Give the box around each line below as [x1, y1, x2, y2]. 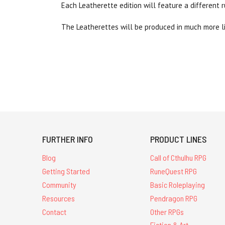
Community [42, 180, 76, 189]
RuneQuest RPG [150, 166, 197, 176]
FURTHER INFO [42, 134, 93, 145]
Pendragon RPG [150, 193, 198, 203]
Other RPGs [150, 206, 184, 216]
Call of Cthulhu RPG [150, 153, 207, 163]
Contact [42, 206, 66, 216]
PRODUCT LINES [150, 134, 207, 145]
